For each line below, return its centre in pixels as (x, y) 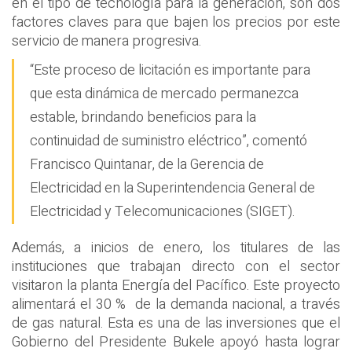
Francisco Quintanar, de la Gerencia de (147, 164)
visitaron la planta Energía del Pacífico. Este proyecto (176, 285)
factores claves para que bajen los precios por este (176, 23)
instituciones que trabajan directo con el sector (176, 266)
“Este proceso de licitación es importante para (170, 70)
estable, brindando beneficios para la (143, 117)
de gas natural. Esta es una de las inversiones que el (176, 323)
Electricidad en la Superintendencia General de (172, 188)
